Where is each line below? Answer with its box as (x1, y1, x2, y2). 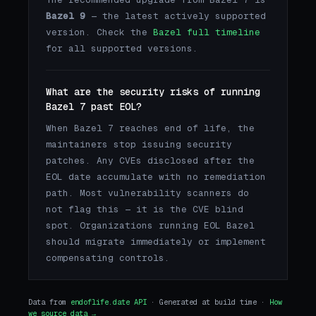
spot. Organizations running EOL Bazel (46, 219, 255, 231)
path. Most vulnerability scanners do (46, 186, 249, 199)
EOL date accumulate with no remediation (46, 170, 266, 183)
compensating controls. (46, 251, 170, 264)
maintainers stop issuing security (46, 138, 232, 150)
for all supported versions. (46, 42, 198, 55)
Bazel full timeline (153, 26, 260, 39)
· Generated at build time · (147, 297, 269, 307)
